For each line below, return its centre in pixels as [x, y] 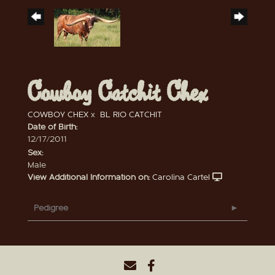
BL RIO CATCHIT [131, 115]
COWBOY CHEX [58, 115]
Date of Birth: [52, 127]
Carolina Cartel [181, 178]
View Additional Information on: [89, 178]
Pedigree [51, 208]
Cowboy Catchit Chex [117, 92]
